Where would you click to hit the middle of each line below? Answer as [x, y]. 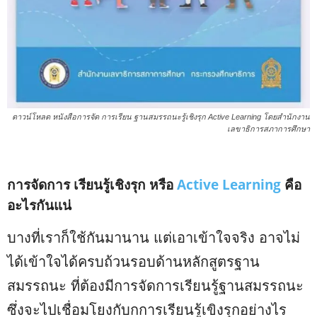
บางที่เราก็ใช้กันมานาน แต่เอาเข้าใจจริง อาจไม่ [154, 237]
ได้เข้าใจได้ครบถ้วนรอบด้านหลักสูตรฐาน [133, 261]
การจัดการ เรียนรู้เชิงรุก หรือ [92, 184]
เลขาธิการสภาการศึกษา [269, 128]
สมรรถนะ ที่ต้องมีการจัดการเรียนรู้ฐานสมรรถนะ [155, 286]
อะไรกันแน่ [39, 205]
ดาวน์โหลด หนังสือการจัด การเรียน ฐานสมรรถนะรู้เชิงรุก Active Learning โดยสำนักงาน [161, 116]
